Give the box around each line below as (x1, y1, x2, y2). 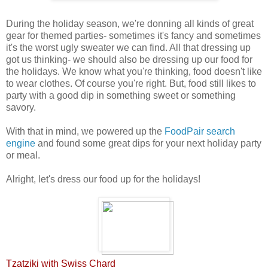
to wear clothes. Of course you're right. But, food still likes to (6, 78, 256, 89)
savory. (6, 102, 36, 112)
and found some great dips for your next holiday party (35, 138, 261, 148)
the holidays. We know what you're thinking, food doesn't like (6, 66, 262, 77)
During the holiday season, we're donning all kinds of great (6, 19, 254, 29)
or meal (6, 150, 38, 160)
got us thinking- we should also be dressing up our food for (6, 54, 252, 65)
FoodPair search (165, 126, 235, 136)
